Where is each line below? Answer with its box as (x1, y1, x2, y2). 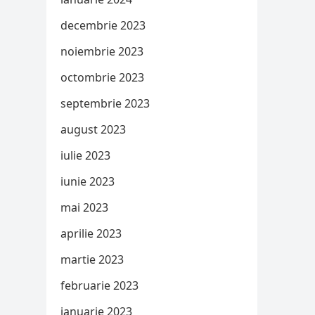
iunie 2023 (60, 174, 115, 189)
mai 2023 (60, 200, 108, 215)
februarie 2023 (60, 278, 139, 293)
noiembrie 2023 (60, 44, 143, 59)
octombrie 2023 (60, 70, 144, 85)
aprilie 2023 (60, 226, 122, 241)
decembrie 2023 (60, 18, 146, 33)
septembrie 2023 (60, 96, 150, 111)
